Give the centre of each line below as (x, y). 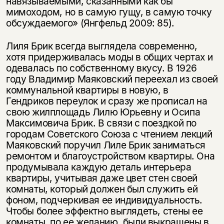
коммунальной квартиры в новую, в (87, 90)
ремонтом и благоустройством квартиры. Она (110, 156)
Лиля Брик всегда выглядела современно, (101, 46)
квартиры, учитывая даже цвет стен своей (102, 178)
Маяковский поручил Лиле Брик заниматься (106, 145)
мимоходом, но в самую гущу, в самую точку (109, 12)
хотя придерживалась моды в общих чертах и (109, 57)
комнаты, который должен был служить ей (102, 189)
